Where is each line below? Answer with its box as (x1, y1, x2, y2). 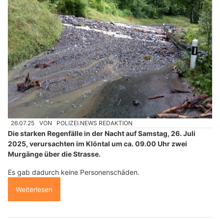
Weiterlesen (16, 185, 53, 194)
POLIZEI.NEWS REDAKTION (56, 119, 133, 127)
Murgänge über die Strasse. (8, 150, 101, 159)
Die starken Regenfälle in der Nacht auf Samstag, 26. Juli (8, 129, 195, 138)
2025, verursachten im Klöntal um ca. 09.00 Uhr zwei (8, 139, 187, 148)
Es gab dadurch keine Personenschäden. (8, 168, 139, 177)
